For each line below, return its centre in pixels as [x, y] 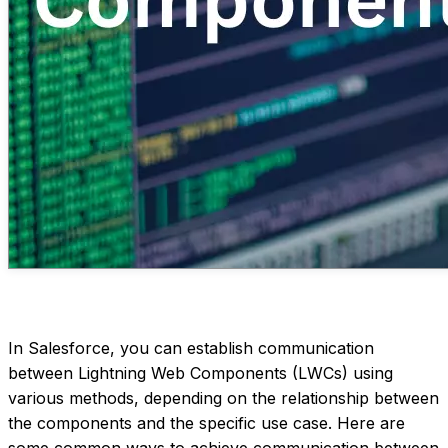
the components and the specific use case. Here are [206, 422]
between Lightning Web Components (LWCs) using [200, 372]
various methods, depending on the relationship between [223, 397]
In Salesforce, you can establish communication [191, 347]
